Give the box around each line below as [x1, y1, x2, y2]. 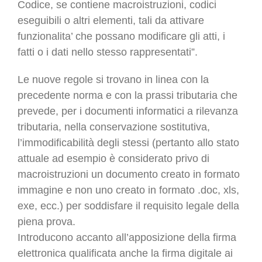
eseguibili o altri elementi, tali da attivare [18, 15, 204, 27]
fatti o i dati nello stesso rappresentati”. [18, 46, 198, 58]
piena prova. [18, 216, 75, 228]
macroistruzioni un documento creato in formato [18, 168, 240, 181]
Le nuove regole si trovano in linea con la [18, 74, 209, 86]
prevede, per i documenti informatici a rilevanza [18, 105, 238, 118]
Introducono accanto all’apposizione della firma [18, 232, 236, 244]
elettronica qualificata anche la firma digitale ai [18, 247, 233, 260]
